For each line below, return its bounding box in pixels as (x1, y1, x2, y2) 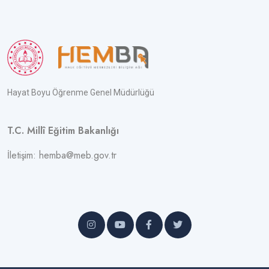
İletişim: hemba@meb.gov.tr (7, 148, 116, 162)
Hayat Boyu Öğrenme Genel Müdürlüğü (7, 88, 154, 97)
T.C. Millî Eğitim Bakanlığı (7, 124, 119, 138)
